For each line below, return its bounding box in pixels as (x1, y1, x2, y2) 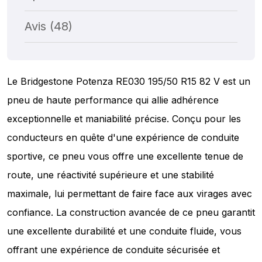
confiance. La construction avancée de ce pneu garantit (7, 206, 255, 218)
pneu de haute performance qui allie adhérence (7, 94, 219, 106)
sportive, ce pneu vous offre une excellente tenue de (7, 150, 243, 162)
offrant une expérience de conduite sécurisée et (7, 243, 220, 256)
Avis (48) (25, 19, 73, 33)
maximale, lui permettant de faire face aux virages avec (7, 187, 252, 199)
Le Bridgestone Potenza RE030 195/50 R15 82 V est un (7, 75, 250, 87)
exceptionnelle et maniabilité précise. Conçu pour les (7, 112, 241, 125)
